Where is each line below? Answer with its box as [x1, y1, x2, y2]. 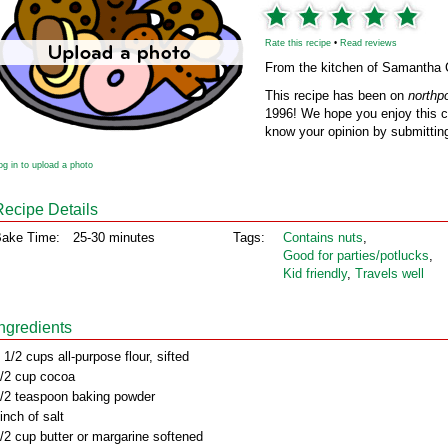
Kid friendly [283, 266, 347, 281]
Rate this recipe [265, 38, 331, 48]
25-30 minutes [73, 230, 155, 245]
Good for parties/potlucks [283, 248, 429, 263]
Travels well [355, 266, 424, 281]
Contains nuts [283, 230, 363, 245]
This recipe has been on [265, 88, 408, 103]
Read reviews [340, 38, 397, 48]
